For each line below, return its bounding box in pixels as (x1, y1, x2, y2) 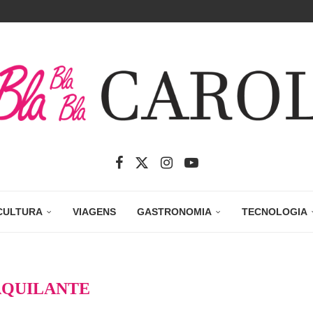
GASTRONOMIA (137, 206, 212, 218)
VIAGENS (73, 206, 116, 218)
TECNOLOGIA (242, 206, 307, 218)
